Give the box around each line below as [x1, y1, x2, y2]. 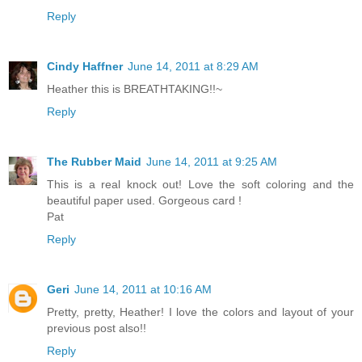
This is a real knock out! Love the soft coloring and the [47, 178, 354, 191]
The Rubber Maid [47, 155, 141, 168]
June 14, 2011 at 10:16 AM [74, 282, 212, 296]
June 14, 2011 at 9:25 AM [146, 155, 277, 168]
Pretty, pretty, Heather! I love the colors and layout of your [47, 305, 354, 318]
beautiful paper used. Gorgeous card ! [47, 194, 242, 207]
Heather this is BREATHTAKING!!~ [47, 82, 222, 96]
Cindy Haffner [47, 60, 123, 74]
